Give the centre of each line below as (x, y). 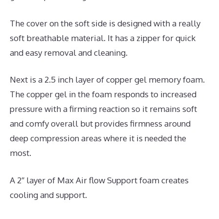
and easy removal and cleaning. (69, 52)
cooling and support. (48, 195)
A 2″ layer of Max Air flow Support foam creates (99, 180)
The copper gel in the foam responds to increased (103, 94)
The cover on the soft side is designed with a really (105, 23)
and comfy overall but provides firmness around (100, 124)
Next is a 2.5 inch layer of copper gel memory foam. (107, 80)
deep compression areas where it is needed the (98, 138)
